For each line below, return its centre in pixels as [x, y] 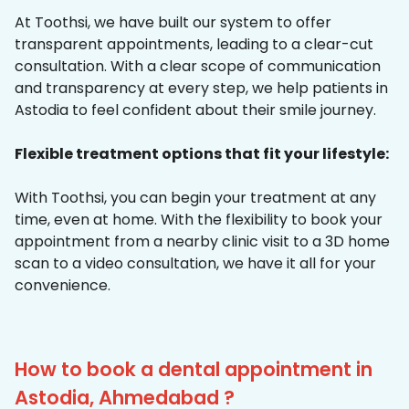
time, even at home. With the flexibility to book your [199, 220]
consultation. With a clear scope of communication [198, 67]
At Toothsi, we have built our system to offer [173, 23]
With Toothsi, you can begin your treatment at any [195, 198]
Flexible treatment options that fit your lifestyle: [202, 154]
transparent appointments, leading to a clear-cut [194, 45]
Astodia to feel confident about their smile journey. [195, 110]
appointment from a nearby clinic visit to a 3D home [202, 242]
